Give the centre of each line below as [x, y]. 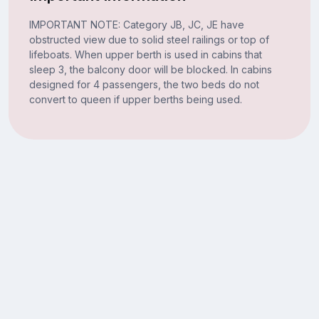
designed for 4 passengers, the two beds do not [144, 84]
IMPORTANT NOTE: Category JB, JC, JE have [136, 24]
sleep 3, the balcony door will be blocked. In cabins [150, 69]
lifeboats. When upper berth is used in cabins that [145, 54]
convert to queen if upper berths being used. [135, 99]
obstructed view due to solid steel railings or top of [149, 39]
